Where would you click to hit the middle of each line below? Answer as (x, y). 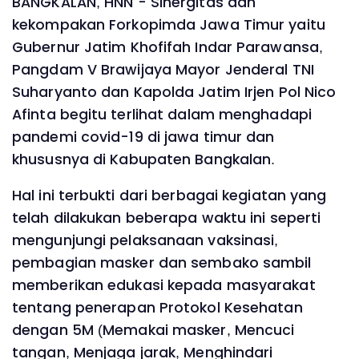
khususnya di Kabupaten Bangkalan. (144, 159)
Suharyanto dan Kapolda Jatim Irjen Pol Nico (174, 92)
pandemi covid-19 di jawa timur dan (143, 137)
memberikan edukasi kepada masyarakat (164, 286)
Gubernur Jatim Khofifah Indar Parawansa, (168, 47)
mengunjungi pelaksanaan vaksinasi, (145, 241)
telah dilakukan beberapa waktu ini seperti (167, 218)
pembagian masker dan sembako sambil (162, 263)
